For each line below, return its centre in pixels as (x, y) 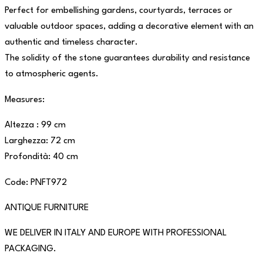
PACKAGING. (31, 249)
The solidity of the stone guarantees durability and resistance (127, 59)
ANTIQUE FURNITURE (47, 208)
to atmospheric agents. (52, 75)
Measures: (25, 100)
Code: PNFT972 (36, 183)
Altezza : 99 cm (35, 126)
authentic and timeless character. (71, 43)
